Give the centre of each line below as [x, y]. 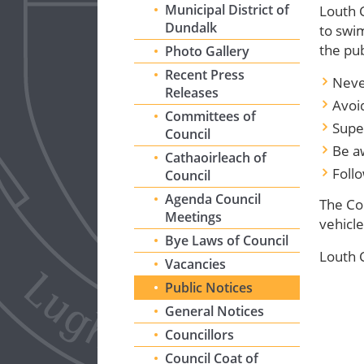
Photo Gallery [208, 51]
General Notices [215, 311]
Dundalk [191, 28]
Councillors [200, 335]
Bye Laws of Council [227, 240]
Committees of [211, 116]
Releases [192, 93]
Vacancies [196, 264]
